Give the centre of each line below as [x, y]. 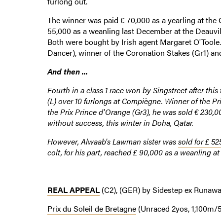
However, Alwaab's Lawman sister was [112, 141]
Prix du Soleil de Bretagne [92, 208]
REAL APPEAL [73, 189]
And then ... [67, 71]
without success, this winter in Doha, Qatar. [120, 122]
